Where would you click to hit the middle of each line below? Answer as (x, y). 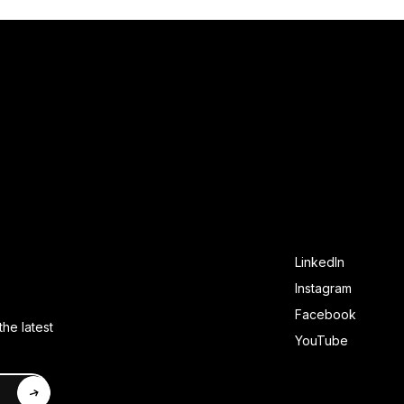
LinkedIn (319, 262)
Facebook (325, 315)
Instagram (323, 289)
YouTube (321, 341)
